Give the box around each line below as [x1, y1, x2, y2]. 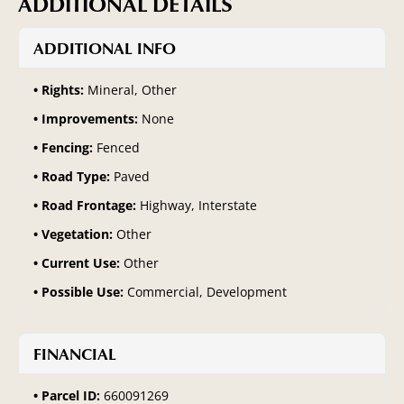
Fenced [96, 138, 140, 156]
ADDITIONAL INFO [33, 36, 176, 59]
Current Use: [41, 253, 124, 271]
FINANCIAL [33, 342, 116, 364]
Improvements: [41, 109, 142, 127]
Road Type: [41, 167, 114, 185]
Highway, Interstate [140, 196, 257, 214]
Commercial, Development [127, 282, 287, 300]
